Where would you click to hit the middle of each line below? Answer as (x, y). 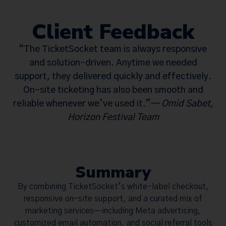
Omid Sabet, (187, 104)
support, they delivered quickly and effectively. (113, 77)
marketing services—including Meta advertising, (113, 211)
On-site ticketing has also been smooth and (113, 91)
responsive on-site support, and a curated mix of (113, 199)
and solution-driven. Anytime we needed (113, 63)
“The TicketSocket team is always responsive (113, 50)
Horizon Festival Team (113, 118)
